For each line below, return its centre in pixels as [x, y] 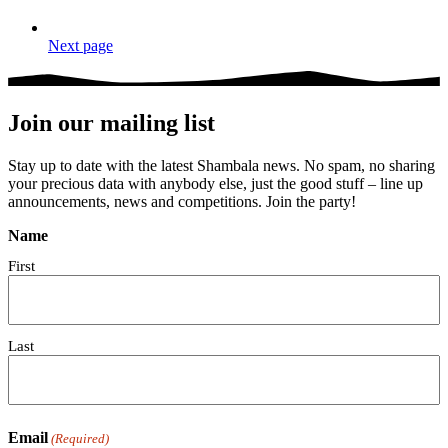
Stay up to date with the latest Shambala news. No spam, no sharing [221, 165]
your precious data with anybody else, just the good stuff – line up [215, 183]
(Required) [80, 438]
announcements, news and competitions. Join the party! [182, 201]
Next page [80, 45]
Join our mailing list [111, 122]
